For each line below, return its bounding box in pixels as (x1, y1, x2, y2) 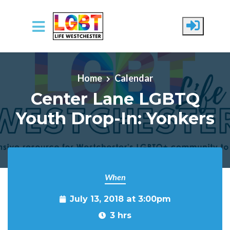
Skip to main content (8, 48, 89, 60)
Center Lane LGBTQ (30, 88, 200, 109)
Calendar (114, 72, 153, 84)
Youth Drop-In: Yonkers (15, 108, 215, 128)
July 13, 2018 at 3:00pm (69, 194, 171, 204)
